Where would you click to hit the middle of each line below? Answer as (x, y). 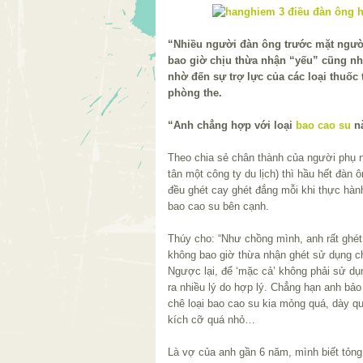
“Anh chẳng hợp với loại (232, 125)
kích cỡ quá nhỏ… (211, 319)
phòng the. (195, 92)
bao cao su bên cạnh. (218, 206)
